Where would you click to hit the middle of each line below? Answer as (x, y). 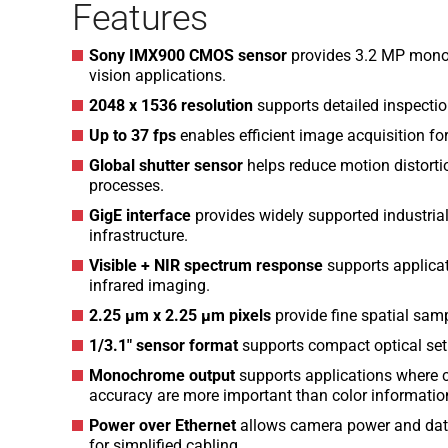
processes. (126, 185)
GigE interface (140, 215)
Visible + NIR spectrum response (206, 265)
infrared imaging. (149, 285)
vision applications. (157, 75)
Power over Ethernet (162, 425)
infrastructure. (138, 235)
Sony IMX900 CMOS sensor (188, 55)
